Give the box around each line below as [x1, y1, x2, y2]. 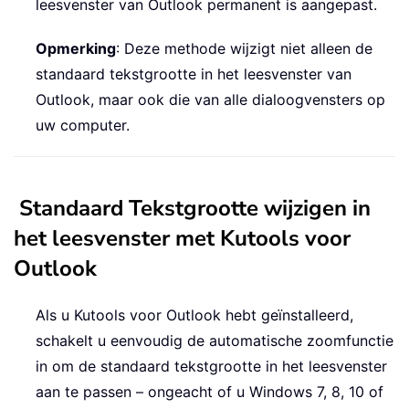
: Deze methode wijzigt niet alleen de [116, 39, 372, 58]
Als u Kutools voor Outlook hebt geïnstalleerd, [36, 306, 353, 325]
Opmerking [36, 39, 116, 58]
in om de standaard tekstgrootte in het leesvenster [36, 357, 387, 376]
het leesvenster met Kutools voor [14, 224, 351, 254]
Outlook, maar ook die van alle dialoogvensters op [36, 90, 385, 110]
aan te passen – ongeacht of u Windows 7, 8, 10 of [36, 383, 383, 402]
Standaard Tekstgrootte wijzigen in [19, 194, 371, 224]
